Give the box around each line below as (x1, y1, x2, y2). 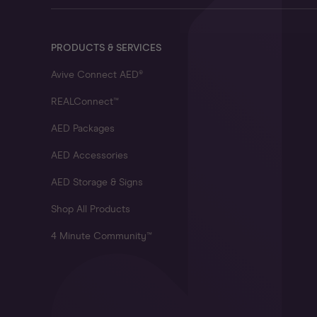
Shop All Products (51, 204, 130, 214)
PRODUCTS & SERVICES (51, 43, 161, 53)
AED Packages (51, 124, 115, 134)
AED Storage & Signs (51, 178, 143, 188)
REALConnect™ (51, 97, 119, 107)
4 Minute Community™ (51, 231, 152, 241)
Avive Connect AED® (51, 70, 143, 80)
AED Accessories (51, 151, 128, 161)
